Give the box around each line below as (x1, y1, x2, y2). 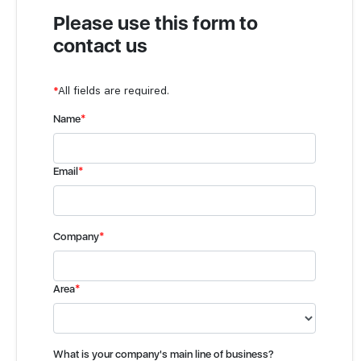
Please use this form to (53, 11, 258, 35)
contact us (53, 34, 147, 57)
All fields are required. (58, 84, 169, 97)
